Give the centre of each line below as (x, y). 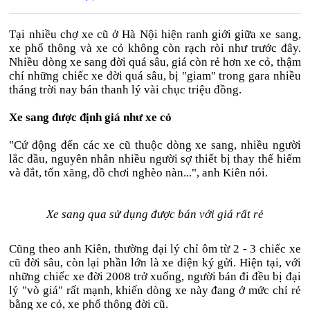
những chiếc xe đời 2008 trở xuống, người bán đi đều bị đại (155, 276)
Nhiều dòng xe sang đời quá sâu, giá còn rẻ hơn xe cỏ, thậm (155, 62)
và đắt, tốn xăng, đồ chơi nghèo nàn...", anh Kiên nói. (139, 173)
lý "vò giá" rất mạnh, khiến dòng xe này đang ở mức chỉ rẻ (155, 290)
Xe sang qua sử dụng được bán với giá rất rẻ (155, 214)
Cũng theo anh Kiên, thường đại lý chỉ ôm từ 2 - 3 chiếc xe (155, 249)
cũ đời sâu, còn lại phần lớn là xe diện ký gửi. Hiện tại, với (155, 263)
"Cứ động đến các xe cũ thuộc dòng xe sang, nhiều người (155, 145)
